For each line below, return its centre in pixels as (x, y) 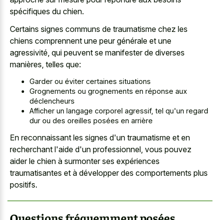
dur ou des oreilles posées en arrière (91, 120)
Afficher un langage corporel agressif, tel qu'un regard (119, 110)
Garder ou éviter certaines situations (90, 81)
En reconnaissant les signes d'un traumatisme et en (100, 138)
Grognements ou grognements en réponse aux (108, 91)
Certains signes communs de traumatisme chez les (99, 29)
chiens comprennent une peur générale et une (91, 41)
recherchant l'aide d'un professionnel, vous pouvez (101, 150)
